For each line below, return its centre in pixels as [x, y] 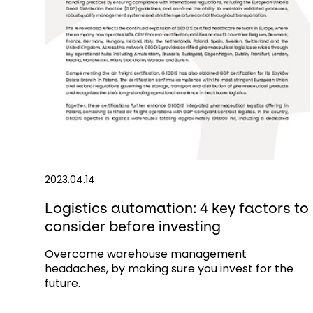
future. [63, 283]
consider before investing [133, 226]
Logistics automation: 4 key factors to [177, 208]
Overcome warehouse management [146, 254]
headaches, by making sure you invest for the [169, 268]
